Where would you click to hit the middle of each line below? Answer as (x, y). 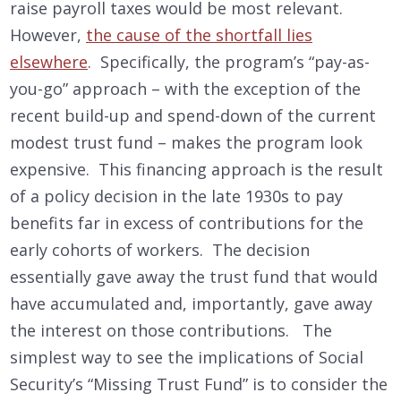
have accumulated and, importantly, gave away (191, 304)
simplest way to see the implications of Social (187, 358)
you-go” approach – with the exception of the (185, 89)
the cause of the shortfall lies (199, 35)
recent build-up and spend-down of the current (193, 116)
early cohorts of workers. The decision (160, 250)
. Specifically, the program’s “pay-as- (229, 62)
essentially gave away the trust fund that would (194, 277)
